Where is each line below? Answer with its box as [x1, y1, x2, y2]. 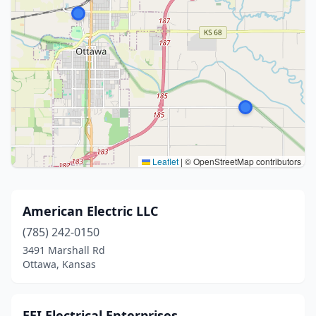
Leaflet [150, 155, 178, 167]
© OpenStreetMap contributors [183, 155, 301, 167]
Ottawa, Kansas [23, 257, 96, 271]
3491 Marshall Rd [23, 243, 105, 257]
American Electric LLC [23, 202, 158, 219]
